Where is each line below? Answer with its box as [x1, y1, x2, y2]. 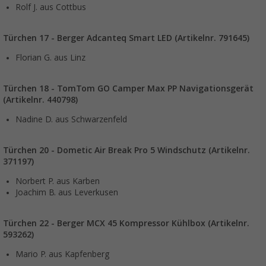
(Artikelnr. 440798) [3, 95, 78, 105]
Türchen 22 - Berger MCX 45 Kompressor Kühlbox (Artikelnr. [3, 218, 249, 229]
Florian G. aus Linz [15, 53, 85, 63]
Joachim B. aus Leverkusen [15, 188, 118, 198]
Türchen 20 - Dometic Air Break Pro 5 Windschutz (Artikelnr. [3, 145, 250, 156]
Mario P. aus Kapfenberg [15, 249, 109, 259]
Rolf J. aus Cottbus [15, 2, 86, 12]
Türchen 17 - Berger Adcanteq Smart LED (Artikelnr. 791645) [3, 33, 249, 43]
